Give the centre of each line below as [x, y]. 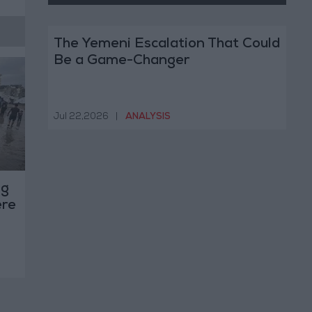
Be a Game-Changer [121, 62]
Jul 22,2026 [81, 117]
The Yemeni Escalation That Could [166, 45]
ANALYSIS [148, 117]
